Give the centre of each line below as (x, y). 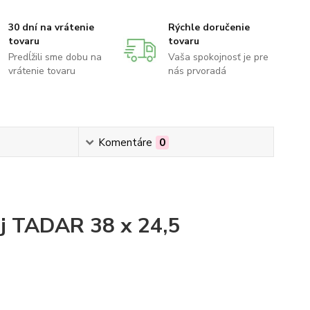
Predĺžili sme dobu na (55, 57)
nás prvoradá (197, 71)
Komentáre (125, 143)
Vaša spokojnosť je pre (218, 57)
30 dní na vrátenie (52, 27)
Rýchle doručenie (209, 27)
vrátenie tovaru (42, 71)
